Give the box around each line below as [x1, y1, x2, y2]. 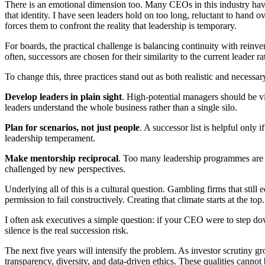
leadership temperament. [5, 132, 95, 143]
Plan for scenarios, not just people [5, 122, 140, 132]
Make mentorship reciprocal [5, 153, 118, 163]
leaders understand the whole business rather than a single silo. [5, 102, 237, 112]
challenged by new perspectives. [5, 163, 125, 174]
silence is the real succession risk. [5, 225, 128, 235]
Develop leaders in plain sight [5, 91, 122, 102]
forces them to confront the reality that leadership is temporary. [5, 20, 237, 31]
